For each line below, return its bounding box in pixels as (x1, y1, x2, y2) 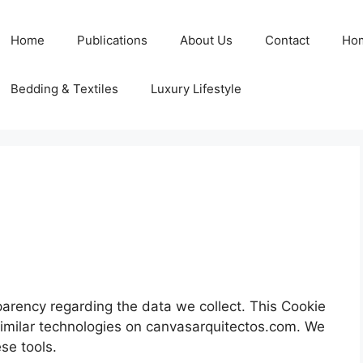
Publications (77, 32, 147, 48)
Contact (265, 32, 310, 48)
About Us (180, 32, 233, 48)
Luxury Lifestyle (151, 81, 241, 96)
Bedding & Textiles (11, 81, 118, 96)
